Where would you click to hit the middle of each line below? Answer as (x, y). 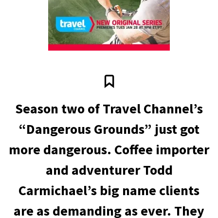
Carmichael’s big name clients (109, 190)
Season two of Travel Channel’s (109, 109)
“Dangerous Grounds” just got (109, 129)
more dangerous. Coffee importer (109, 149)
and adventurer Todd (109, 170)
